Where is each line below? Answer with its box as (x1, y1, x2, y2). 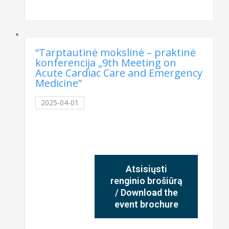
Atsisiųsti (125, 163, 167, 174)
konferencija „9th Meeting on (35, 55, 177, 70)
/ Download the (114, 187, 178, 198)
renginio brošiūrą (110, 175, 182, 186)
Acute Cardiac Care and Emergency (35, 65, 203, 80)
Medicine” (35, 76, 82, 90)
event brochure (114, 198, 178, 210)
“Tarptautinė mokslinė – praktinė (35, 45, 196, 59)
